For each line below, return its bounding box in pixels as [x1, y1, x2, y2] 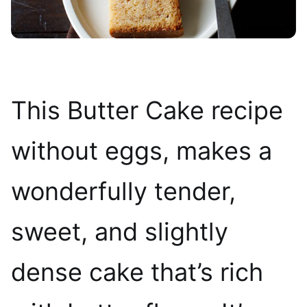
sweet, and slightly [11, 216, 228, 247]
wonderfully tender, [11, 175, 236, 206]
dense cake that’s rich [11, 256, 263, 287]
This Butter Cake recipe [11, 95, 283, 125]
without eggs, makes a [11, 135, 272, 166]
